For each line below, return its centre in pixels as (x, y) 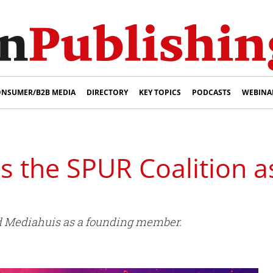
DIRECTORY (107, 92)
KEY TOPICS (160, 92)
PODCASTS (211, 92)
